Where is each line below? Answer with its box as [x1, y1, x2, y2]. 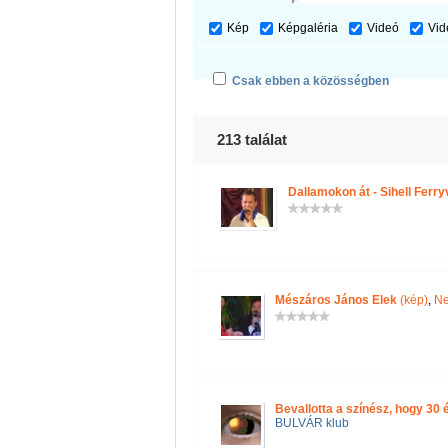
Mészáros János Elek [275, 293, 397, 307]
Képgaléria [278, 21, 338, 35]
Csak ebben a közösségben [232, 74, 389, 88]
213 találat [217, 131, 287, 148]
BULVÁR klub [275, 416, 349, 430]
